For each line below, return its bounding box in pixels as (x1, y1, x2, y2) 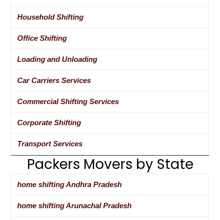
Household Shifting (17, 13, 84, 22)
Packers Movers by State (27, 155, 193, 174)
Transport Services (17, 139, 83, 148)
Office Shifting (17, 34, 67, 43)
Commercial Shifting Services (17, 97, 119, 106)
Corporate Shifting (17, 118, 82, 127)
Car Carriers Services (17, 76, 91, 85)
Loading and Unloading (17, 55, 98, 64)
